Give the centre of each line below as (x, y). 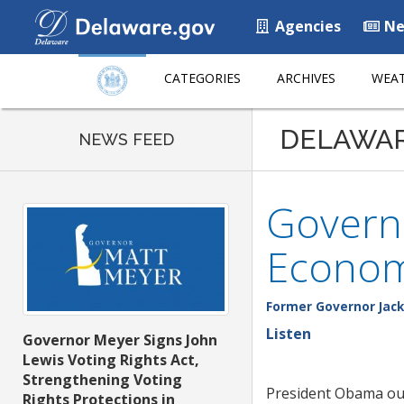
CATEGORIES (202, 78)
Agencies (306, 26)
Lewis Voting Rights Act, (111, 360)
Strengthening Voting (102, 380)
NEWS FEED (126, 139)
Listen (289, 334)
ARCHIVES (306, 78)
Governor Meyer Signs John (120, 340)
